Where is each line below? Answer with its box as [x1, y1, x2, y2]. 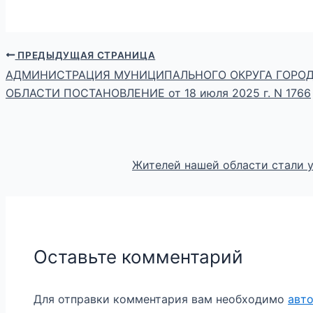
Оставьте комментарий [34, 246, 243, 268]
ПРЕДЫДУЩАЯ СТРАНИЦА [15, 49, 156, 61]
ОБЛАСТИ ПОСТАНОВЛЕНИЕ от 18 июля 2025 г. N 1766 [6, 86, 311, 101]
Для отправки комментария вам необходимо [34, 292, 288, 307]
